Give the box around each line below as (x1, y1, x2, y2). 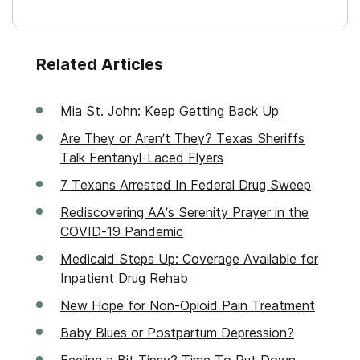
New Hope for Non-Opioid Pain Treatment (60, 297, 315, 313)
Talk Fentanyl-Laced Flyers (60, 149, 223, 166)
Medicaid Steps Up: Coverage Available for (60, 250, 318, 267)
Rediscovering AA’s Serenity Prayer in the (60, 203, 309, 220)
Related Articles (36, 54, 163, 74)
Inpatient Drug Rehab (60, 269, 188, 286)
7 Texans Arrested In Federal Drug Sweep (60, 176, 311, 193)
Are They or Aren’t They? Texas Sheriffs (60, 129, 305, 146)
